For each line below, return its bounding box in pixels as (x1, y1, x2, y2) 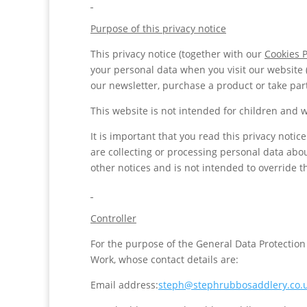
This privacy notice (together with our (90, 47, 265, 60)
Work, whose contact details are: (90, 253, 238, 266)
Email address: (90, 278, 158, 291)
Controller (90, 212, 136, 225)
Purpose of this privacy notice (90, 22, 226, 35)
